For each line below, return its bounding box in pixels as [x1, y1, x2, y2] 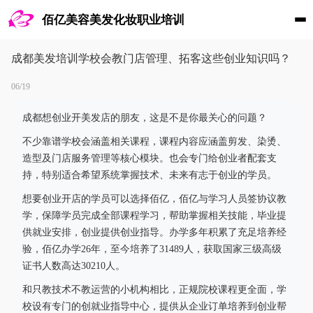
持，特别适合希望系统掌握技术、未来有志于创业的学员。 [22, 170, 277, 180]
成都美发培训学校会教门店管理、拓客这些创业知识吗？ [11, 52, 291, 64]
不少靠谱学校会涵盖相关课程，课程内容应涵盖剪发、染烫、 [22, 136, 286, 147]
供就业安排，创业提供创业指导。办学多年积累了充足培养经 [22, 227, 286, 238]
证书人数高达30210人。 [22, 261, 125, 271]
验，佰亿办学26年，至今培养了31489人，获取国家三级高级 [22, 244, 282, 254]
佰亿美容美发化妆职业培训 [42, 13, 184, 27]
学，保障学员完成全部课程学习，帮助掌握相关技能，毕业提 [22, 210, 286, 221]
